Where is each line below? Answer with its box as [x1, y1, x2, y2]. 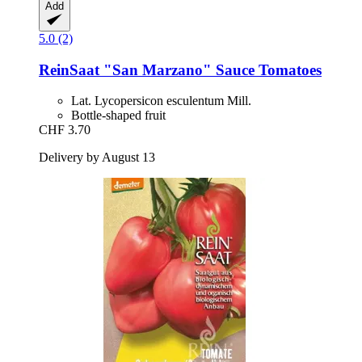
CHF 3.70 [39, 123, 90, 137]
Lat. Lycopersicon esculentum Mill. [71, 94, 251, 108]
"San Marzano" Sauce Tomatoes [99, 61, 322, 78]
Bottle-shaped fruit [71, 108, 166, 123]
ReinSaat [39, 61, 99, 78]
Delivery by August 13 [39, 150, 155, 165]
